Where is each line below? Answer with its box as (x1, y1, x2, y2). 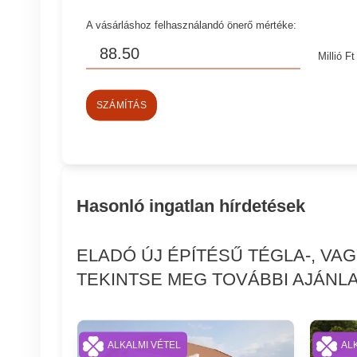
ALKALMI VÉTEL (108, 340, 182, 351)
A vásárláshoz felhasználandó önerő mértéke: (86, 18, 297, 31)
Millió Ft (318, 50, 355, 63)
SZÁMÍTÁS (96, 100, 147, 111)
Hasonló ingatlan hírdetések (76, 195, 305, 216)
